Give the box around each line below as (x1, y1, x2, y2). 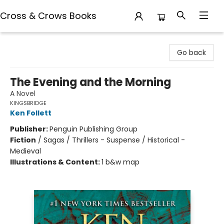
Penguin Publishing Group (49, 124, 137, 134)
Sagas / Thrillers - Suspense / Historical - (43, 135, 185, 145)
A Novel (10, 88, 35, 98)
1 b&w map (101, 157, 139, 167)
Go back (177, 47, 206, 57)
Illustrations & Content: (10, 157, 101, 167)
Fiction (10, 135, 36, 145)
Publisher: (10, 124, 49, 134)
